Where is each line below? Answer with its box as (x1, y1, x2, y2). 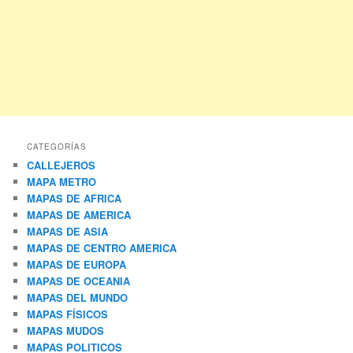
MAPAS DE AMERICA (27, 207, 132, 223)
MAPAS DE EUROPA (27, 257, 127, 273)
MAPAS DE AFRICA (27, 191, 122, 206)
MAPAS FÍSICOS (27, 307, 109, 322)
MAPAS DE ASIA (27, 224, 109, 240)
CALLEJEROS (27, 158, 96, 173)
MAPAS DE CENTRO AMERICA (27, 240, 177, 256)
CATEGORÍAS (27, 141, 87, 153)
